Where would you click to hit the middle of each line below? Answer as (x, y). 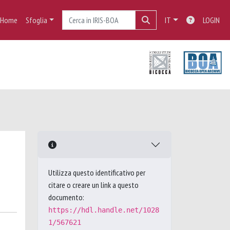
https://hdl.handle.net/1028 (104, 210)
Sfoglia (36, 20)
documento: (66, 197)
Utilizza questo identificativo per (97, 172)
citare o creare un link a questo (93, 185)
